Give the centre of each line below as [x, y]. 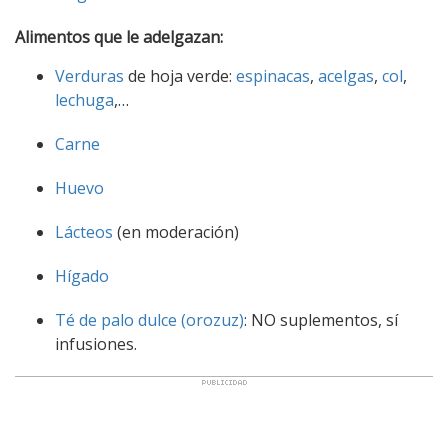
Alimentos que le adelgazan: [119, 36]
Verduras [89, 75]
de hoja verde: [180, 75]
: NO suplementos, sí [321, 319]
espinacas [273, 75]
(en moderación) [176, 231]
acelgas [346, 75]
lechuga [84, 99]
